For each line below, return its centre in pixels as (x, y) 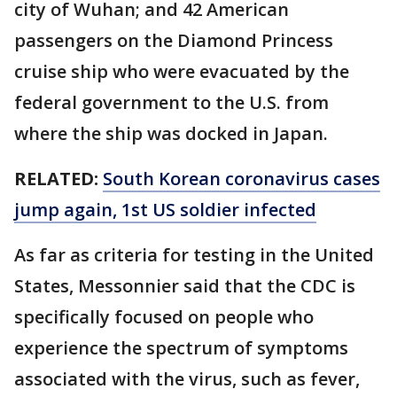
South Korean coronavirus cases (241, 178)
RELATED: (56, 178)
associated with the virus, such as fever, (187, 378)
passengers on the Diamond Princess (174, 40)
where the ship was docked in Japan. (171, 133)
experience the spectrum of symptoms (181, 347)
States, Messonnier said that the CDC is (185, 285)
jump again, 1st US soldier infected (165, 209)
